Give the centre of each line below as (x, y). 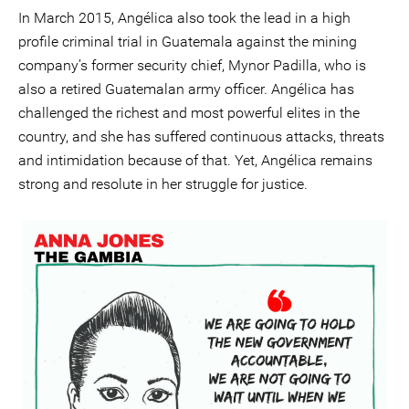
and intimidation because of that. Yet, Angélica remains (195, 160)
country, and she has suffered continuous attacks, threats (201, 136)
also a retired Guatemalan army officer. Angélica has (186, 89)
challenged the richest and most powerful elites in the (189, 113)
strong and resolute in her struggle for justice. (163, 184)
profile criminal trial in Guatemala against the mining (188, 42)
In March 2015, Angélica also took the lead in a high (184, 18)
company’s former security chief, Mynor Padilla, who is (192, 65)
